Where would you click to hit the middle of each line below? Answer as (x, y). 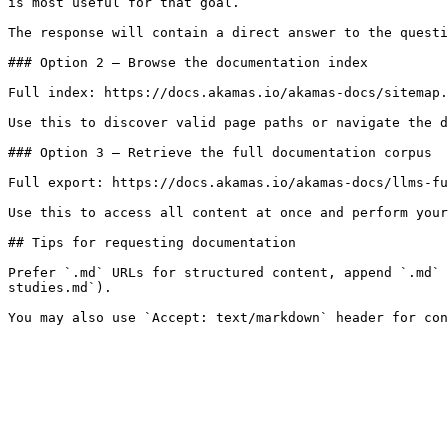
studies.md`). (60, 287)
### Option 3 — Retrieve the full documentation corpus (220, 152)
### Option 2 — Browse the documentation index (188, 62)
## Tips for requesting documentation (152, 242)
